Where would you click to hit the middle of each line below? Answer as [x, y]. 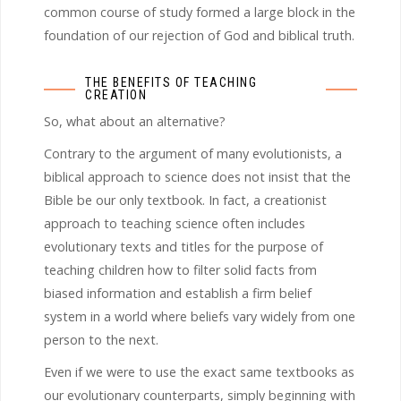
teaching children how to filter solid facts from [180, 269]
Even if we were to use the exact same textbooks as [199, 371]
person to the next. [101, 339]
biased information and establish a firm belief [178, 293]
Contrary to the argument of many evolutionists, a [193, 153]
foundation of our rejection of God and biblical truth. [199, 35]
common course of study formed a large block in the [200, 12]
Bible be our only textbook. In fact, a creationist [185, 200]
